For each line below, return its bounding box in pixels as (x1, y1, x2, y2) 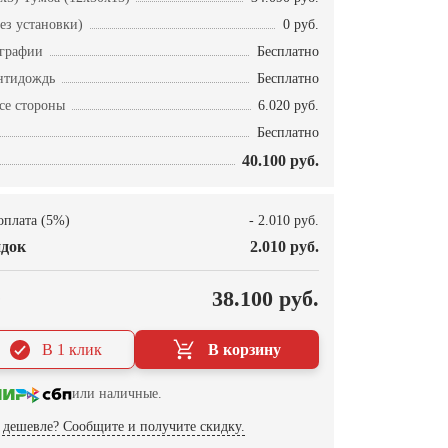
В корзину (208, 340, 282, 358)
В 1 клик (42, 340, 103, 358)
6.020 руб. (258, 98, 319, 114)
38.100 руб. (212, 286, 319, 312)
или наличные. (72, 386, 162, 402)
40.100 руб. (242, 152, 319, 170)
